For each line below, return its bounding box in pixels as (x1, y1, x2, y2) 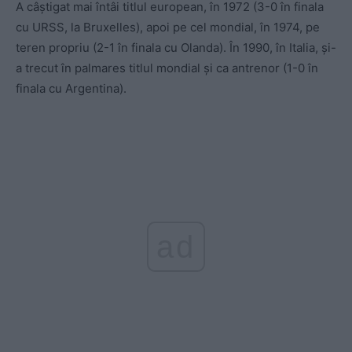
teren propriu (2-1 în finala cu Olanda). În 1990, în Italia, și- (16, 39, 336, 55)
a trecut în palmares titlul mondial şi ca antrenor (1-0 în (16, 60, 318, 75)
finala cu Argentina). (16, 80, 126, 96)
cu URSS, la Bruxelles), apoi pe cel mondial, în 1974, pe (16, 19, 320, 35)
